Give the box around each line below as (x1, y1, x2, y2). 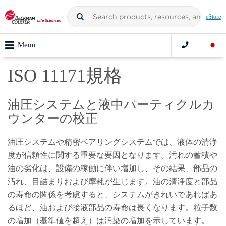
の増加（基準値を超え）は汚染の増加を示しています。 (8, 216, 209, 225)
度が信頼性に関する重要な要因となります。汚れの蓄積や (8, 150, 217, 159)
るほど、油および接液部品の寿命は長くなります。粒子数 (8, 203, 217, 212)
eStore (206, 13, 221, 20)
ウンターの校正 (8, 111, 98, 126)
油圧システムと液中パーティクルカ (8, 98, 215, 112)
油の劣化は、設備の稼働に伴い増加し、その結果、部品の (8, 163, 217, 173)
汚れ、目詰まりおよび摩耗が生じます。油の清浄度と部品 (8, 177, 217, 186)
